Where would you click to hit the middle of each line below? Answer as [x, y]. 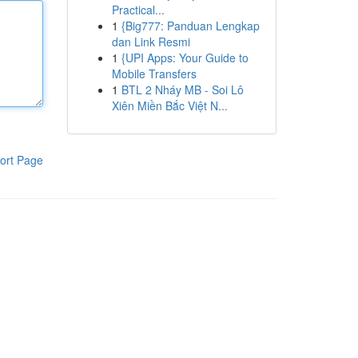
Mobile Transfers [154, 74]
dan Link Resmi [151, 42]
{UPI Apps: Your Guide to [185, 58]
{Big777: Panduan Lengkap [190, 26]
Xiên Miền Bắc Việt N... [169, 105]
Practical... [138, 10]
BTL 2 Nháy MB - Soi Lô [182, 89]
